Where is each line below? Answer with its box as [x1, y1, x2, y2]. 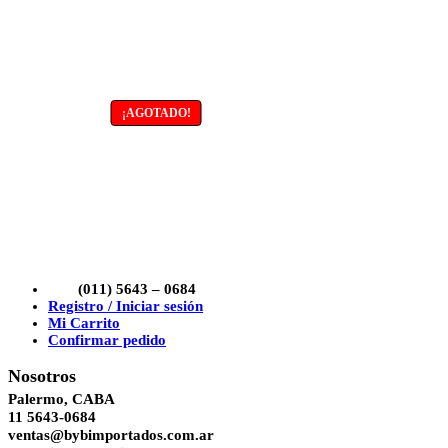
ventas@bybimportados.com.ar [8, 426, 214, 443]
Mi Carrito [48, 314, 120, 331]
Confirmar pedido [48, 331, 166, 348]
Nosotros [8, 366, 76, 387]
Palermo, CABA [8, 390, 115, 407]
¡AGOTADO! [121, 105, 191, 120]
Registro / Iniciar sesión [48, 297, 203, 314]
